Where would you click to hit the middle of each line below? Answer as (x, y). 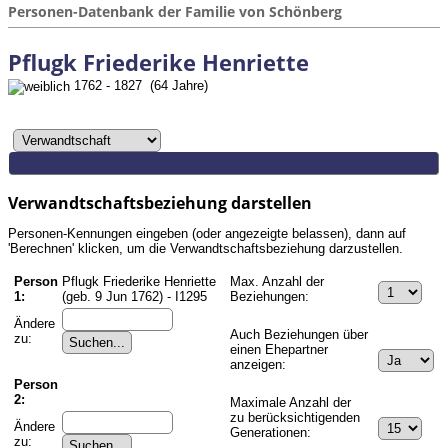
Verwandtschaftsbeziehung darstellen (160, 202)
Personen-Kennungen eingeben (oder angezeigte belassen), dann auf (207, 233)
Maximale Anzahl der (290, 402)
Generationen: (270, 432)
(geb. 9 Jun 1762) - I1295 (134, 296)
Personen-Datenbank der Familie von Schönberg (175, 11)
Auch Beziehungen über (299, 334)
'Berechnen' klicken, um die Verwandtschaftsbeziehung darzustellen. (205, 248)
